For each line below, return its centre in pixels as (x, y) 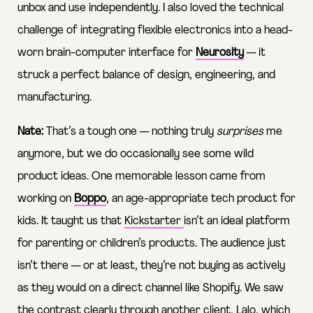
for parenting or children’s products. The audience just (152, 243)
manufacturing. (54, 97)
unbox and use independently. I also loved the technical (151, 8)
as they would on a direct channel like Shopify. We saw (151, 288)
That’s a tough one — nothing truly (131, 131)
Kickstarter (154, 221)
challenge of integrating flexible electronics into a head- (155, 30)
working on (46, 198)
